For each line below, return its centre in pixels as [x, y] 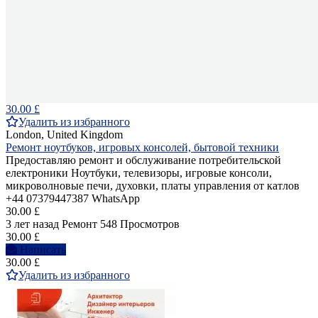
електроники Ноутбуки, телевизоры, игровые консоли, [139, 173]
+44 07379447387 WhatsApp [73, 199]
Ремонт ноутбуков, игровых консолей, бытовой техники [142, 148]
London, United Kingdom [64, 135]
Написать [43, 250]
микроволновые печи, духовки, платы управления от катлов [153, 186]
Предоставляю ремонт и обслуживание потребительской [143, 160]
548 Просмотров [140, 224]
